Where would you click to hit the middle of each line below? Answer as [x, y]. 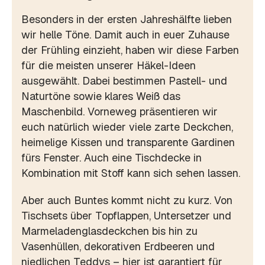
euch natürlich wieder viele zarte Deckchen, [127, 127]
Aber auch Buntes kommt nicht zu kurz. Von [127, 200]
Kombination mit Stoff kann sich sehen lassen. [131, 173]
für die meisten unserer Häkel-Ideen [109, 65]
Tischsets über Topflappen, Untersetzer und [126, 215]
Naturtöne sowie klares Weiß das [101, 96]
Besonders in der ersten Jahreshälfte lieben [127, 19]
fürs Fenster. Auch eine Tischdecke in [112, 157]
